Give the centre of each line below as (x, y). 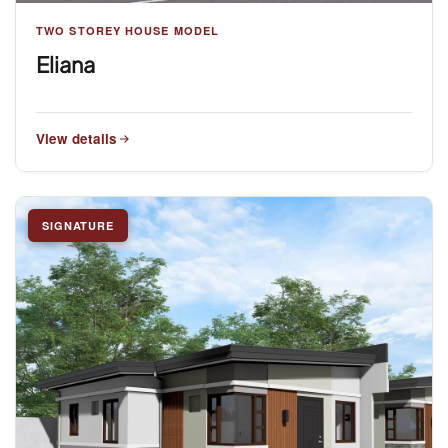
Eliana (65, 64)
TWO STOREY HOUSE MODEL (128, 30)
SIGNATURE (78, 225)
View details (76, 138)
